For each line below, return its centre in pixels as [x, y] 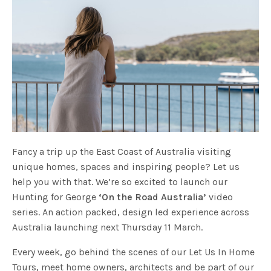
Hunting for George [56, 197]
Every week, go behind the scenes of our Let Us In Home [134, 252]
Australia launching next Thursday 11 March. [108, 227]
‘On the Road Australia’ [153, 197]
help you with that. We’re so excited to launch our [120, 181]
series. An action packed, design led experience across [131, 212]
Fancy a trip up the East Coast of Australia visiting [122, 151]
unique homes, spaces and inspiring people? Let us [126, 166]
